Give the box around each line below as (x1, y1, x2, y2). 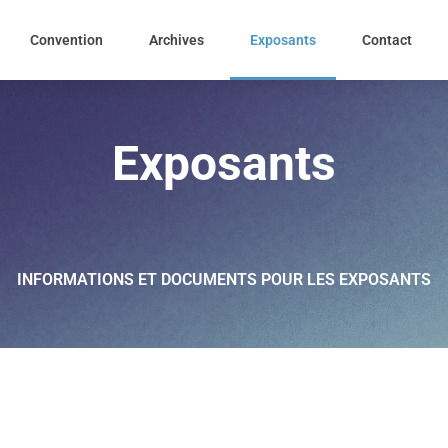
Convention (30, 32, 104, 48)
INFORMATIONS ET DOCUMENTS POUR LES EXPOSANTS (17, 270, 431, 289)
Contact (362, 32, 413, 48)
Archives (149, 32, 205, 48)
